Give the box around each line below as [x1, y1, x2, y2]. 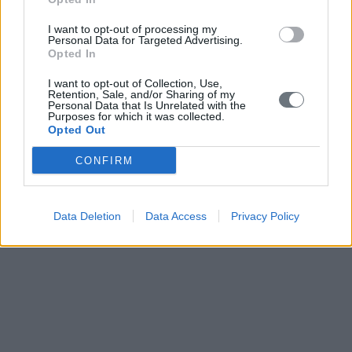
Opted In [48, 47, 97, 60]
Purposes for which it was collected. [48, 110, 225, 123]
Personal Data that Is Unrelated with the [48, 99, 246, 112]
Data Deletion [53, 210, 121, 222]
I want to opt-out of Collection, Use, [48, 77, 222, 90]
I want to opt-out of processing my [48, 23, 217, 35]
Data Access [145, 210, 207, 222]
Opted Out [48, 123, 106, 136]
